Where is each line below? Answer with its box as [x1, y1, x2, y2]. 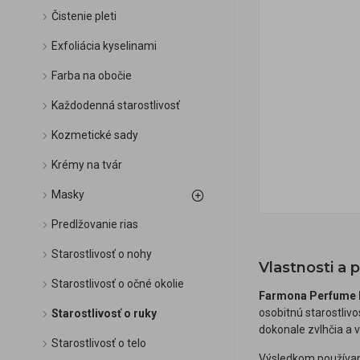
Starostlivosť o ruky [51, 307, 157, 320]
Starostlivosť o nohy [51, 247, 152, 260]
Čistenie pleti [51, 10, 117, 22]
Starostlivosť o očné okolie [51, 277, 184, 290]
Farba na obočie [51, 69, 132, 82]
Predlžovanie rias [51, 218, 138, 231]
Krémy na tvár [51, 158, 122, 171]
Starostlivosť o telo [51, 337, 146, 350]
